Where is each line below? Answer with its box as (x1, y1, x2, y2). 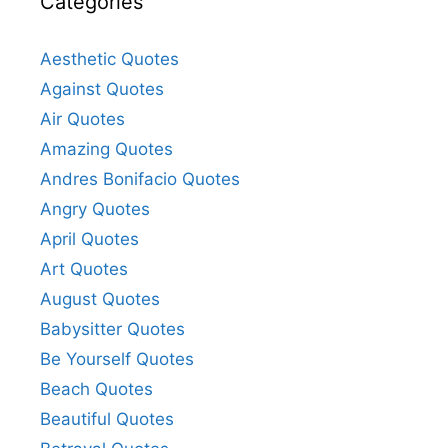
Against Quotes (40, 78, 164, 99)
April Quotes (40, 228, 139, 249)
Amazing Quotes (40, 138, 173, 159)
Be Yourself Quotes (40, 348, 194, 369)
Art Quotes (40, 258, 128, 279)
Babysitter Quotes (40, 318, 185, 339)
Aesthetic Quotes (40, 48, 179, 69)
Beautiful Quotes (40, 408, 174, 429)
